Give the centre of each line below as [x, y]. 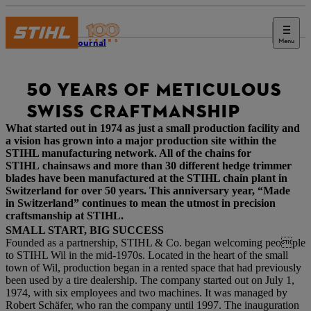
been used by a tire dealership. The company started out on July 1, [150, 280]
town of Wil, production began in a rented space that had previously [153, 268]
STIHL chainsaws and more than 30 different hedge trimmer [149, 166]
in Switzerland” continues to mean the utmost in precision [141, 203]
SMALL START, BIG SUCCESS [85, 230]
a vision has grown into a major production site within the [141, 141]
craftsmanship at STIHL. [65, 216]
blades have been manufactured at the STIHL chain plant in [146, 178]
